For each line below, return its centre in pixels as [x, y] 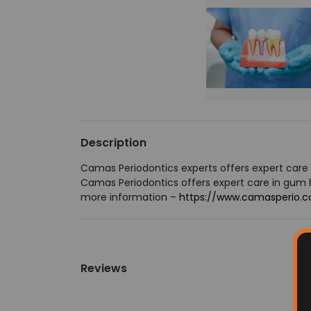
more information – [130, 197]
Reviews [104, 268]
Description [114, 143]
